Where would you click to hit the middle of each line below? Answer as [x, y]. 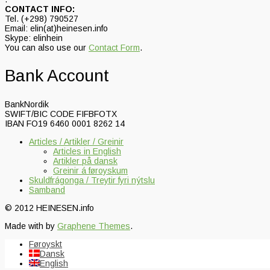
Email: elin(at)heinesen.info [56, 28]
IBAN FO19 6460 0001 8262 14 [65, 124]
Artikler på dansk [85, 161]
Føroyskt [46, 244]
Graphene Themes [94, 226]
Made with [25, 226]
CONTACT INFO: [40, 9]
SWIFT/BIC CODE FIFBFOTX [61, 114]
